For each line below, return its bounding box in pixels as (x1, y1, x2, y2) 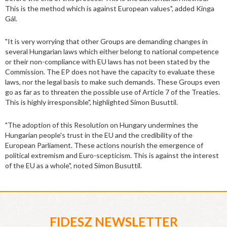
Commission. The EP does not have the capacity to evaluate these (5, 67, 215, 77)
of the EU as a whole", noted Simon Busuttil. (5, 161, 142, 170)
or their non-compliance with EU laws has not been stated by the (5, 57, 210, 66)
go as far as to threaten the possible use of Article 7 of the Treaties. (5, 88, 220, 97)
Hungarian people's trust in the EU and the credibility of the (5, 131, 193, 140)
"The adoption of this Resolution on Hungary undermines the (5, 121, 198, 130)
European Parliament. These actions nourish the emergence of (5, 141, 203, 150)
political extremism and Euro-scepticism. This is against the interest (5, 151, 219, 160)
